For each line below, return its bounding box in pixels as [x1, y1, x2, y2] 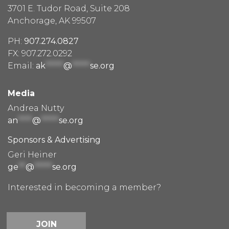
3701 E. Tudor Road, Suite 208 [8, 3, 130, 13]
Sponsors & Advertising [8, 134, 101, 145]
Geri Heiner [8, 149, 57, 159]
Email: [8, 60, 36, 71]
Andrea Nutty [8, 103, 64, 113]
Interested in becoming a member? [8, 182, 161, 192]
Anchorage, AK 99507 [8, 15, 96, 26]
